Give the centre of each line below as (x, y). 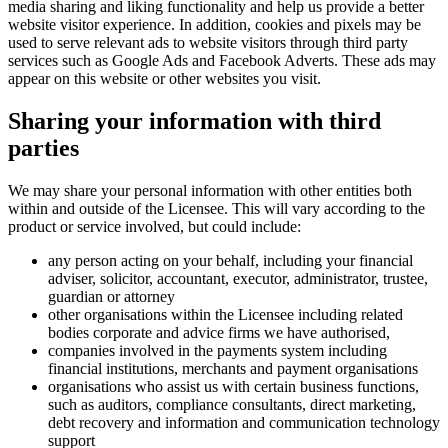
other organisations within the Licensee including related (225, 314)
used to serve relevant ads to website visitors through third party (208, 42)
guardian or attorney (111, 296)
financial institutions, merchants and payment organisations (233, 368)
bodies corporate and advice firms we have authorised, (219, 332)
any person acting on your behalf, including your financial (230, 260)
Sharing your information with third (194, 120)
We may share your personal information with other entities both (210, 190)
